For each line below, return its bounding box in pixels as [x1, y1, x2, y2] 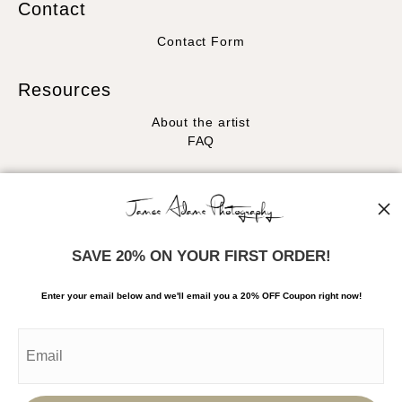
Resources [18, 79, 111, 100]
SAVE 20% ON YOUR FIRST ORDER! [71, 248, 331, 265]
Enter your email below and [40, 291, 162, 301]
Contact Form [157, 33, 245, 48]
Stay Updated [18, 179, 137, 199]
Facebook [169, 214, 233, 229]
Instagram [168, 232, 234, 248]
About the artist [151, 114, 251, 129]
